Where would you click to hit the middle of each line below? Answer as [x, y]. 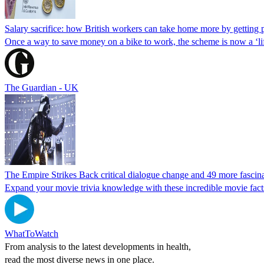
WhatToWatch [32, 233]
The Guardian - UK [42, 87]
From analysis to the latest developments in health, [98, 246]
